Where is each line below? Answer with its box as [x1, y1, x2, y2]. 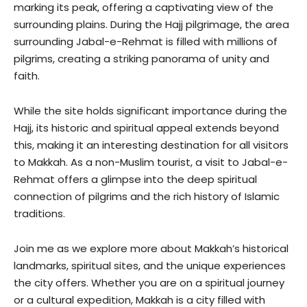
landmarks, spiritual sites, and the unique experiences [14, 258, 286, 273]
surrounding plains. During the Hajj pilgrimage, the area [14, 17, 289, 32]
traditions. [14, 206, 65, 221]
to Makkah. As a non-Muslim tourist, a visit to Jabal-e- [14, 155, 288, 169]
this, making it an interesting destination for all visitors [14, 138, 288, 152]
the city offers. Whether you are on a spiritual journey [14, 275, 284, 290]
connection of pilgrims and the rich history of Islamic [14, 189, 280, 204]
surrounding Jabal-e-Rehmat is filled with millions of [14, 34, 278, 49]
